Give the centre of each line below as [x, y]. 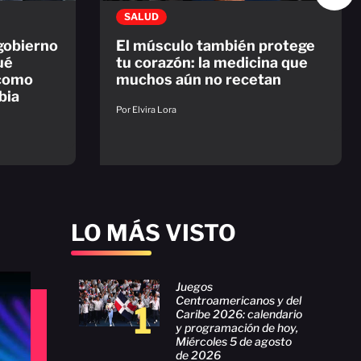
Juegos [194, 286]
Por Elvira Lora [146, 109]
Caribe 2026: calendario [239, 313]
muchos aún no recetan [199, 79]
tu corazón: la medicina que [212, 62]
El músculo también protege [216, 45]
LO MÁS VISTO [154, 232]
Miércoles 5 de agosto [234, 341]
